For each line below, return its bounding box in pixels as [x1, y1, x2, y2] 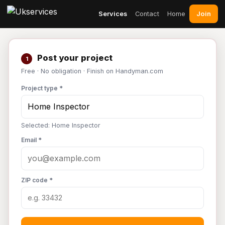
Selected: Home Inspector [21, 122, 100, 129]
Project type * [21, 84, 63, 92]
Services [98, 10, 127, 18]
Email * [21, 136, 42, 144]
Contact [135, 10, 159, 18]
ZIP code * [21, 176, 53, 184]
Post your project [35, 53, 113, 63]
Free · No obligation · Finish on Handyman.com [21, 67, 163, 75]
